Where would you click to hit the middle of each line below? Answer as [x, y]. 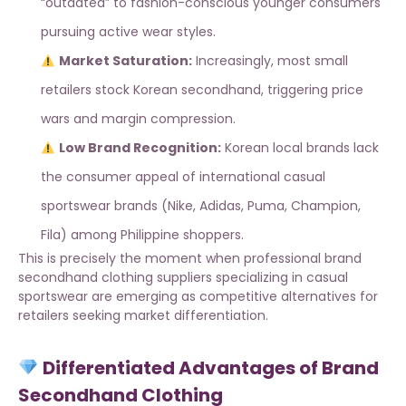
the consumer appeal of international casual [183, 177]
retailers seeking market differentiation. [143, 316]
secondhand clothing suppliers [115, 278]
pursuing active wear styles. [128, 32]
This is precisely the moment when [131, 259]
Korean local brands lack [300, 148]
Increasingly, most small [270, 61]
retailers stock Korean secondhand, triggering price [202, 90]
